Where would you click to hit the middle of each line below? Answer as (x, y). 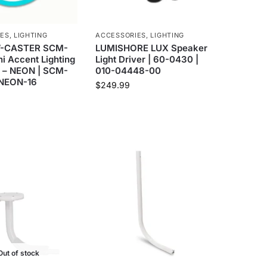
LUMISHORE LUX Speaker (152, 48)
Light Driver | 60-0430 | (147, 59)
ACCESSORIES (121, 35)
